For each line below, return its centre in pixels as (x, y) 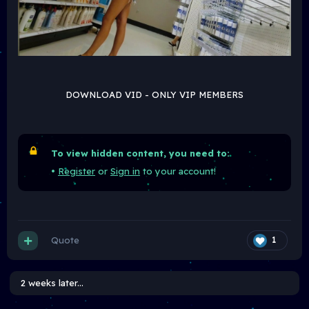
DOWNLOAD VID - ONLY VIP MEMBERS (154, 94)
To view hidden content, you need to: (140, 153)
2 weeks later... (52, 283)
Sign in (125, 171)
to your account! (178, 171)
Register (77, 171)
